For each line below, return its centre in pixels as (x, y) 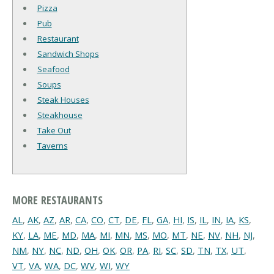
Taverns (52, 146)
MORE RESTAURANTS (57, 199)
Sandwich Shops (68, 54)
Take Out (54, 131)
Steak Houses (63, 100)
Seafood (53, 69)
